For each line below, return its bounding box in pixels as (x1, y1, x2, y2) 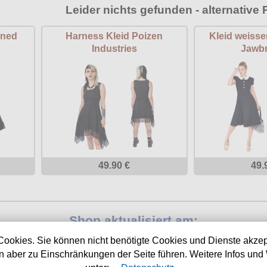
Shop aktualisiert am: (69, 213, 198, 227)
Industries (91, 44, 137, 54)
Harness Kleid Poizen (66, 31, 163, 42)
